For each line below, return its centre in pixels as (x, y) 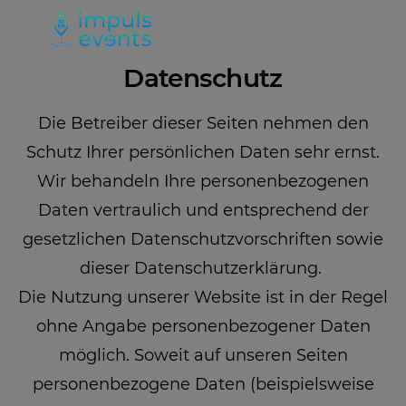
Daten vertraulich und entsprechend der (203, 210)
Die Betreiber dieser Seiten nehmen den (203, 123)
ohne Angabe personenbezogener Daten (203, 326)
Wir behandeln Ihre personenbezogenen (203, 181)
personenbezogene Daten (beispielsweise (203, 384)
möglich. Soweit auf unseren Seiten (203, 355)
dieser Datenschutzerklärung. (203, 268)
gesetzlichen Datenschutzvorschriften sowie (203, 239)
